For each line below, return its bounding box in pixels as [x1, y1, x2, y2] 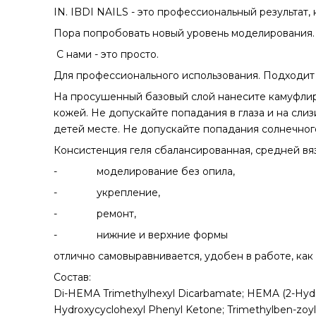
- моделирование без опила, [54, 164, 235, 178]
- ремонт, [54, 207, 136, 220]
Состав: [54, 270, 91, 284]
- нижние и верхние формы [54, 228, 228, 241]
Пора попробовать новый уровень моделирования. [54, 26, 315, 39]
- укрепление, [54, 186, 160, 199]
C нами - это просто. [54, 47, 159, 61]
